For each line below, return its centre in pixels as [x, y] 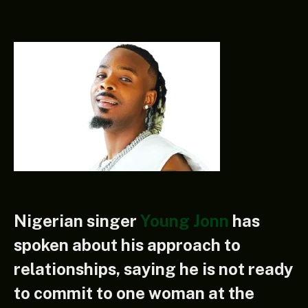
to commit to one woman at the [134, 293]
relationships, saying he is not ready [153, 268]
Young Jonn [185, 220]
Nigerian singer [77, 220]
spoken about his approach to [127, 244]
